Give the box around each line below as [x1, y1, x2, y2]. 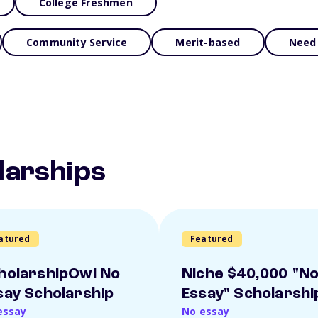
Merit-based [175, 35, 241, 49]
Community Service [26, 35, 128, 49]
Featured [190, 233, 234, 245]
